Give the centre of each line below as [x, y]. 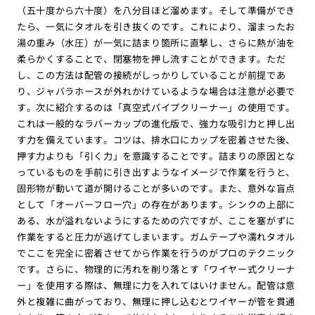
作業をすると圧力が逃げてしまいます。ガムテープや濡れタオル [156, 236]
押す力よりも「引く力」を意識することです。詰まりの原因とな [156, 155]
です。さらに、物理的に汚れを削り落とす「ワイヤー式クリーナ [156, 269]
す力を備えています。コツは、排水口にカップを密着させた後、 [156, 139]
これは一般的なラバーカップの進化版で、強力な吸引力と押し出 [156, 123]
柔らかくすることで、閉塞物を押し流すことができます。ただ [151, 58]
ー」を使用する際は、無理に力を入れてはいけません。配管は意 [156, 285]
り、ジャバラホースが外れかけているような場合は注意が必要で [156, 91]
